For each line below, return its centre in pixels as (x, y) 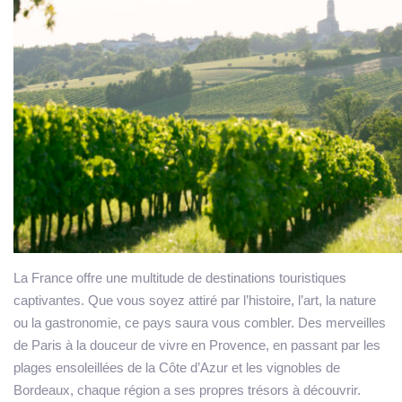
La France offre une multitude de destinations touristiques (180, 277)
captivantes (47, 300)
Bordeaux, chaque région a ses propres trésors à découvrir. (187, 389)
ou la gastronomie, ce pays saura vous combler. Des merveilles (200, 322)
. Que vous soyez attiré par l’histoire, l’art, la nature (228, 300)
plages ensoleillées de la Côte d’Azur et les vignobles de (177, 367)
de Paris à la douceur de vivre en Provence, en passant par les (197, 345)
